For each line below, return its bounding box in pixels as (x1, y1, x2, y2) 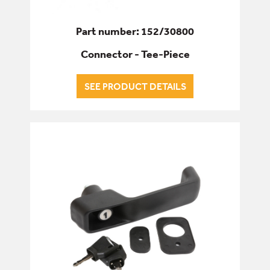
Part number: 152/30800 (76, 24, 194, 39)
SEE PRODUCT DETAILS (84, 80, 186, 93)
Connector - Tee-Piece (80, 47, 190, 61)
